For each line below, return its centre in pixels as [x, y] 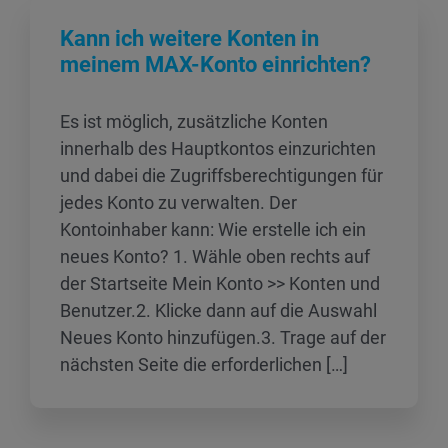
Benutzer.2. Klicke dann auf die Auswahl [218, 310]
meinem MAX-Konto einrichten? [215, 64]
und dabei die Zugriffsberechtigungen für [221, 175]
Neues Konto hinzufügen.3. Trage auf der [223, 337]
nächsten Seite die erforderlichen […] [204, 364]
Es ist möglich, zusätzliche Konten [194, 121]
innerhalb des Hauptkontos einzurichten [218, 148]
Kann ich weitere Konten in [189, 38]
